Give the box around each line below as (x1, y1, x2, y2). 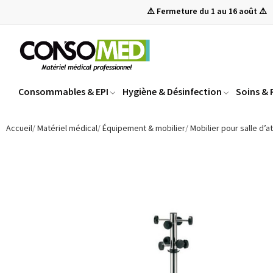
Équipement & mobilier (102, 122, 185, 135)
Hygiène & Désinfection (122, 85, 222, 98)
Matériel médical (37, 122, 97, 135)
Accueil (6, 122, 32, 135)
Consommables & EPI (18, 85, 108, 98)
